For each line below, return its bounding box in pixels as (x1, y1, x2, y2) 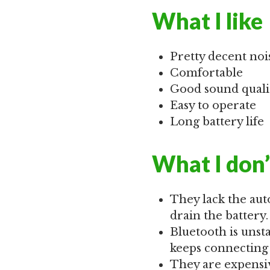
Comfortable (170, 66, 243, 80)
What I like (152, 7, 263, 34)
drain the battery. (170, 209, 268, 222)
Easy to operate (170, 99, 256, 112)
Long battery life (170, 115, 264, 128)
